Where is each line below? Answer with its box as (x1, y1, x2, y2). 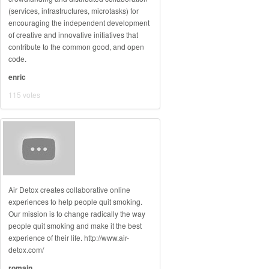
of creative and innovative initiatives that (8, 29, 138, 40)
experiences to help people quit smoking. (8, 196, 142, 207)
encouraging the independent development (8, 17, 150, 28)
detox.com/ (8, 244, 44, 255)
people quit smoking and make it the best (8, 220, 142, 231)
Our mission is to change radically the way (8, 208, 145, 219)
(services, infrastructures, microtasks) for (8, 5, 139, 16)
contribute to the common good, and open (8, 41, 144, 52)
